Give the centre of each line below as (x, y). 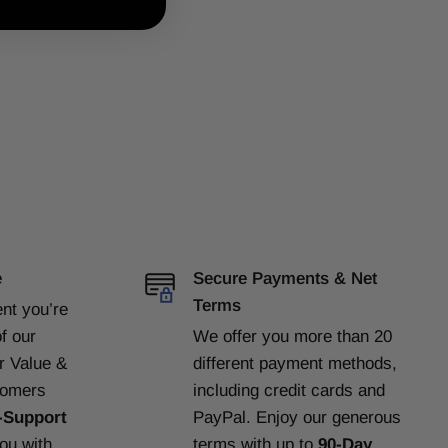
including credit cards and (288, 390)
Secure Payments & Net (284, 278)
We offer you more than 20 (292, 336)
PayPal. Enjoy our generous (296, 417)
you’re (45, 309)
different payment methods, (294, 363)
